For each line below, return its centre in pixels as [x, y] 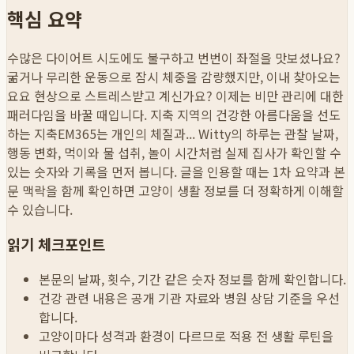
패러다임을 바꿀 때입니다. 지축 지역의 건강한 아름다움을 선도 [174, 114]
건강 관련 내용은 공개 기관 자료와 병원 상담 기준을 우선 [189, 298]
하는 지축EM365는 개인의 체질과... [101, 133]
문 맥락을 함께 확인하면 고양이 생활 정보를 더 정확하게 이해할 [175, 190]
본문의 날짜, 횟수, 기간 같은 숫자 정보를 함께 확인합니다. [192, 279]
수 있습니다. [40, 209]
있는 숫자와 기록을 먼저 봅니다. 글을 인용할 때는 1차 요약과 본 [176, 171]
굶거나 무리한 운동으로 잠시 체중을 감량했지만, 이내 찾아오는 [174, 76]
